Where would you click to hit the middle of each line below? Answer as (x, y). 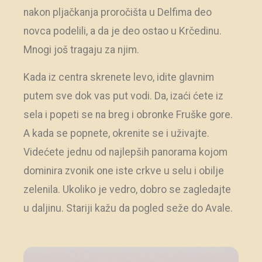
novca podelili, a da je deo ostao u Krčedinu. (123, 31)
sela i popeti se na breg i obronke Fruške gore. (128, 114)
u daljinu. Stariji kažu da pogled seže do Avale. (128, 208)
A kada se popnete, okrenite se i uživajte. (116, 133)
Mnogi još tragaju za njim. (81, 50)
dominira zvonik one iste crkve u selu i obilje (124, 170)
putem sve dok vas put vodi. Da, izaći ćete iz (123, 96)
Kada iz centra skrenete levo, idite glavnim (119, 77)
